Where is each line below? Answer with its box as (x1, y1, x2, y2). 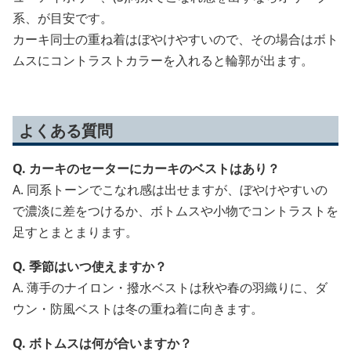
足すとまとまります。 (13, 223, 138, 241)
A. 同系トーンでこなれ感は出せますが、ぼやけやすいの (13, 180, 327, 198)
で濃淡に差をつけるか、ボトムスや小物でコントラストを (13, 201, 338, 219)
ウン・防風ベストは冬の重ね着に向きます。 (13, 299, 263, 317)
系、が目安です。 (13, 9, 113, 27)
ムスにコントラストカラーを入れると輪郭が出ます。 (13, 51, 313, 69)
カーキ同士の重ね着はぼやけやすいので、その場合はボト (13, 30, 338, 48)
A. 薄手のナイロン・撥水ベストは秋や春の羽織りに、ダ (13, 278, 327, 296)
